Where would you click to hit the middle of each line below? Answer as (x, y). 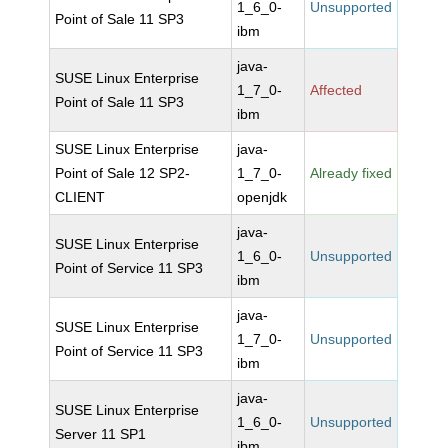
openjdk (262, 197)
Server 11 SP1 (101, 434)
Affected (336, 90)
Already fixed (351, 173)
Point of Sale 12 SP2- (123, 173)
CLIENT (80, 197)
